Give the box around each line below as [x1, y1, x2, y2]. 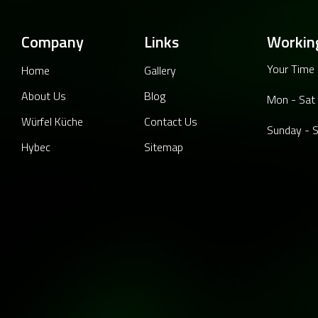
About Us [21, 87, 66, 105]
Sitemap [144, 138, 183, 156]
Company [21, 30, 84, 55]
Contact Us [144, 113, 197, 131]
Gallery [144, 62, 176, 79]
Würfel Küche [21, 113, 83, 131]
